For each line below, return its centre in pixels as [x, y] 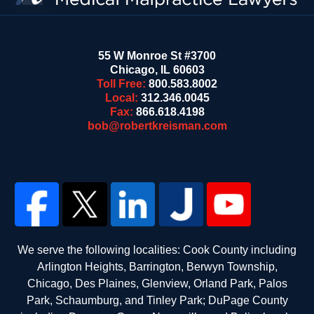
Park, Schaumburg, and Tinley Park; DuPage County [157, 301]
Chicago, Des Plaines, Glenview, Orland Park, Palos [157, 284]
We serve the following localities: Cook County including [157, 250]
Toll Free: [123, 84]
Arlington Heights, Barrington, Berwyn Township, [157, 267]
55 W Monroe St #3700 [157, 56]
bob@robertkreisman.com [157, 126]
